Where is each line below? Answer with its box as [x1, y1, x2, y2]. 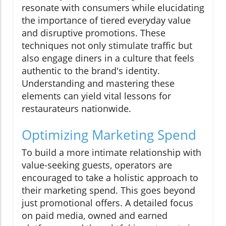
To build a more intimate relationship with [22, 146, 201, 158]
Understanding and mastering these [22, 77, 175, 89]
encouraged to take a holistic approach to [22, 171, 198, 184]
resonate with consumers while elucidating [22, 1, 204, 14]
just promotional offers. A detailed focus [22, 196, 193, 209]
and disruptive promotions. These [22, 26, 165, 39]
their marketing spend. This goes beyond [22, 184, 195, 196]
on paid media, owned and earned [22, 209, 167, 221]
